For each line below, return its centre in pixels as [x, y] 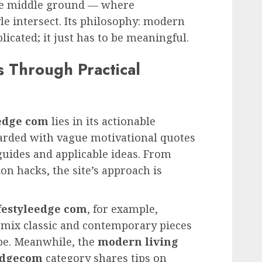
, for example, [123, 209]
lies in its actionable [102, 121]
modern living [138, 242]
